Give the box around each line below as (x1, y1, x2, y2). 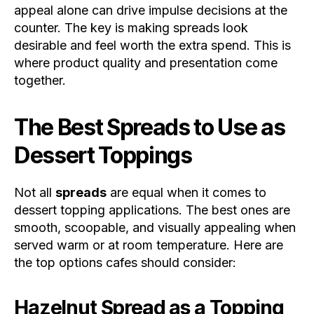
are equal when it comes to (107, 185, 266, 200)
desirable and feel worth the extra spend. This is (14, 38, 291, 53)
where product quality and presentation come (14, 55, 278, 71)
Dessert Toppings (14, 142, 192, 170)
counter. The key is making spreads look (14, 20, 248, 36)
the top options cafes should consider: (14, 255, 236, 271)
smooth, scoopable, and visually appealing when (14, 220, 296, 235)
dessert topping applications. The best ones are (14, 203, 290, 218)
